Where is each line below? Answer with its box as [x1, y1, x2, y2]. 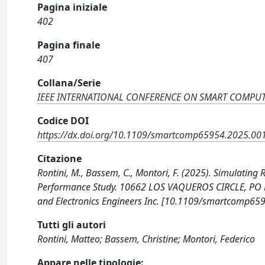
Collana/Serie [37, 76, 101, 89]
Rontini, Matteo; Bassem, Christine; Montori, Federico [37, 232, 256, 245]
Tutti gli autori [37, 218, 106, 231]
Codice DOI [37, 114, 89, 127]
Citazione [37, 152, 82, 165]
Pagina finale [37, 38, 101, 51]
